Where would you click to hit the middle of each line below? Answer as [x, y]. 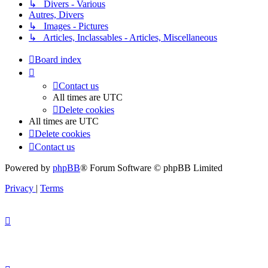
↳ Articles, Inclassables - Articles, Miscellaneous [123, 38]
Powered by [29, 168]
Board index [58, 60]
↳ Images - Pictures [68, 26]
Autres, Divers [56, 15]
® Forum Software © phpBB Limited [151, 168]
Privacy [19, 188]
